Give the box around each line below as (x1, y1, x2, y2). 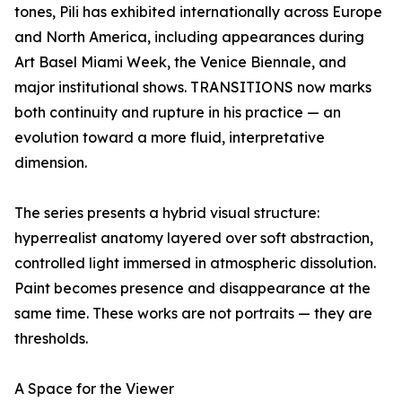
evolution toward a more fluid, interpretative (14, 128, 325, 147)
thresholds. (14, 329, 88, 348)
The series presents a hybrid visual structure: (14, 204, 319, 223)
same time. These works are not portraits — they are (14, 304, 372, 323)
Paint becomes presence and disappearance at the (14, 279, 371, 298)
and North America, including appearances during (14, 28, 364, 47)
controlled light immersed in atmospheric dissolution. (14, 254, 376, 273)
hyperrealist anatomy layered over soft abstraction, (14, 229, 373, 248)
